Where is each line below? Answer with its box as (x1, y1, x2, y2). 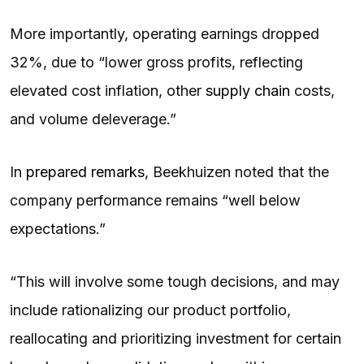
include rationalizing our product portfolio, (10, 301, 291, 318)
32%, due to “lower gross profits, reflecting (10, 53, 303, 71)
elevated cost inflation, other (10, 81, 206, 99)
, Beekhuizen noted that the (145, 162, 329, 180)
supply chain (206, 81, 290, 99)
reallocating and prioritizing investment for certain (10, 329, 341, 347)
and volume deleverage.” (10, 110, 180, 128)
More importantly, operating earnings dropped (10, 24, 319, 42)
